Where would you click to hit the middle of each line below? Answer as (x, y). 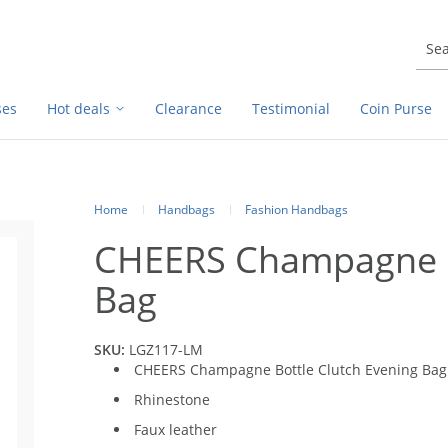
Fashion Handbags (296, 209)
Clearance (188, 108)
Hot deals (78, 108)
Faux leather (175, 429)
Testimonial (291, 108)
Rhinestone (172, 399)
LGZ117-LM (166, 349)
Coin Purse (396, 108)
